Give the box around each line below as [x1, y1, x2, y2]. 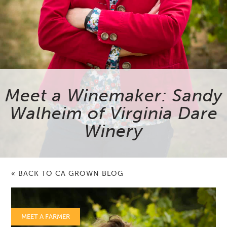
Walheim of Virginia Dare [9, 103, 218, 124]
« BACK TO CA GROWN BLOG [11, 169, 124, 178]
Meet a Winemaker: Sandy [5, 85, 222, 106]
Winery [84, 121, 143, 142]
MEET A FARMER [21, 213, 70, 221]
